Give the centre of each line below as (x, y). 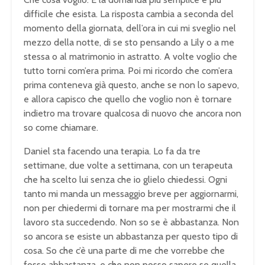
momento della (56, 28)
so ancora (44, 237)
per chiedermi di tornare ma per (107, 208)
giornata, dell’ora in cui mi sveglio (156, 28)
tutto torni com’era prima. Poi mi (89, 71)
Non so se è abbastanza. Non (179, 222)
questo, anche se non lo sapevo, (174, 85)
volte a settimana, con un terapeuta (160, 166)
